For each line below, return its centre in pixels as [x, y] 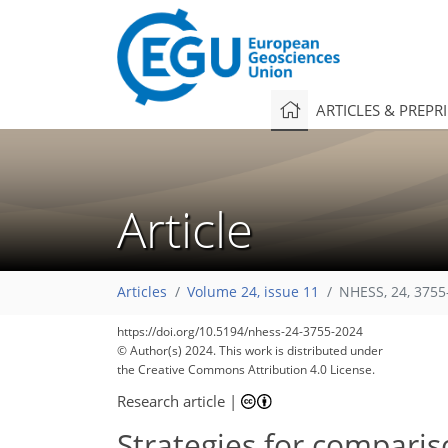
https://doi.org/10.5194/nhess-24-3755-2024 [240, 331]
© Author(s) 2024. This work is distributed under [250, 350]
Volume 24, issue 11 [253, 292]
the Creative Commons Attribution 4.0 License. [246, 369]
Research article [171, 400]
